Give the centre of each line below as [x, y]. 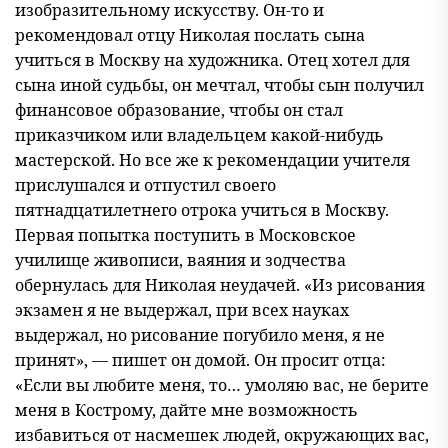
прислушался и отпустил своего [145, 185]
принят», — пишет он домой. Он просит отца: [200, 360]
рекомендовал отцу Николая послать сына [190, 35]
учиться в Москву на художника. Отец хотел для [212, 60]
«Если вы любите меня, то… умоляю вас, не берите [222, 385]
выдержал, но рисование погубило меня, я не [200, 335]
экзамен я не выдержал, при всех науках [182, 310]
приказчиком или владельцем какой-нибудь [199, 135]
